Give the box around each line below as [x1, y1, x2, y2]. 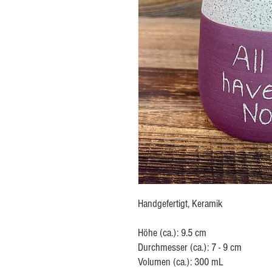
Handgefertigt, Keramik [138, 197, 223, 210]
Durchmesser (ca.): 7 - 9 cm [138, 241, 242, 254]
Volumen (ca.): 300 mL [138, 256, 223, 268]
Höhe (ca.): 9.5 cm [138, 226, 206, 239]
